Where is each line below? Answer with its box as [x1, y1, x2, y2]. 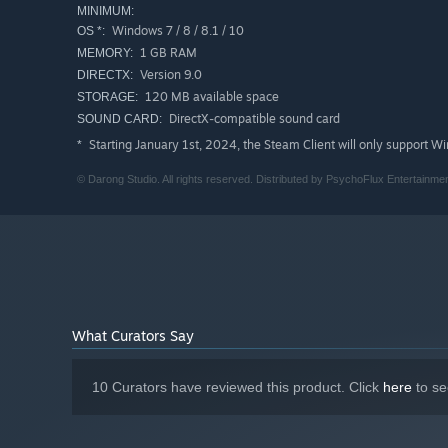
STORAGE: [77, 90, 138, 105]
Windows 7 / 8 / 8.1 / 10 [109, 23, 244, 39]
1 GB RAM [137, 45, 197, 61]
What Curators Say [72, 327, 194, 345]
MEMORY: [77, 46, 133, 61]
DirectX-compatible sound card [166, 111, 340, 127]
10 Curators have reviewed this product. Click [92, 379, 383, 396]
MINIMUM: [77, 4, 134, 19]
